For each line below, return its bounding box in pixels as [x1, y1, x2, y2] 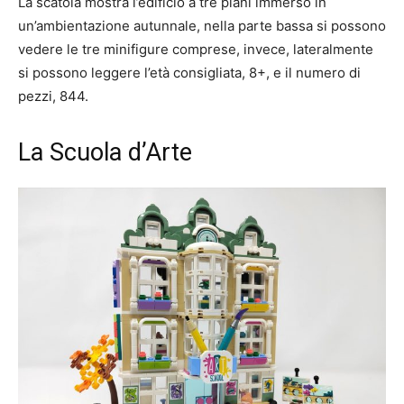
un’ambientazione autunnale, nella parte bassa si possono [18, 17, 386, 35]
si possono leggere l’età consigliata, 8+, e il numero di [18, 64, 361, 82]
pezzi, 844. [18, 87, 88, 106]
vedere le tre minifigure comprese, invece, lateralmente [18, 41, 373, 59]
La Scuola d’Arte [18, 138, 192, 168]
